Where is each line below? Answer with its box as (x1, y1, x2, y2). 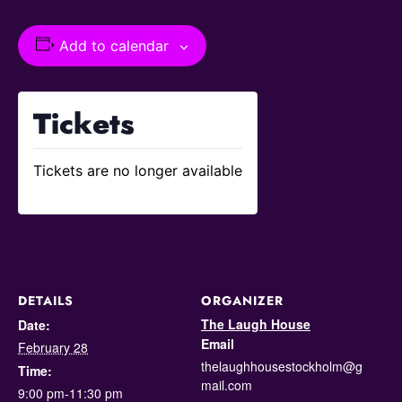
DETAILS (18, 292, 74, 310)
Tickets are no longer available (33, 162, 242, 179)
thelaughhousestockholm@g (201, 357, 363, 375)
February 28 (18, 338, 88, 356)
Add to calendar (58, 37, 169, 55)
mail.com (201, 376, 252, 394)
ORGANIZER (201, 292, 284, 310)
